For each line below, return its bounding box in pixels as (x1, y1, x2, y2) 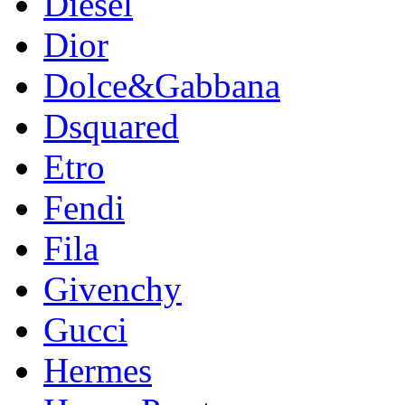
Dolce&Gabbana (43, 66, 280, 106)
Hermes (43, 351, 152, 391)
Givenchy (43, 269, 182, 309)
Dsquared (43, 107, 179, 146)
